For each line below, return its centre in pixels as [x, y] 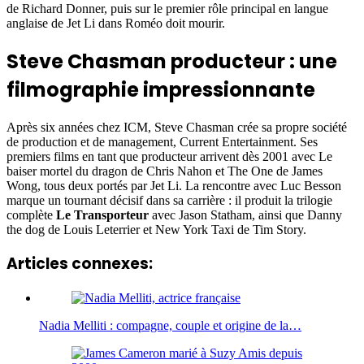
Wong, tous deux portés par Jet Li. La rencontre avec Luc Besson [174, 185]
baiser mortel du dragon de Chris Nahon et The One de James [165, 171]
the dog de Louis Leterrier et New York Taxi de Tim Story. [156, 229]
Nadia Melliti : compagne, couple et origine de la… [170, 326]
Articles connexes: [80, 264]
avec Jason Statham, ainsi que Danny [245, 214]
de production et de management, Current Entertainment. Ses [162, 141]
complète [31, 214]
